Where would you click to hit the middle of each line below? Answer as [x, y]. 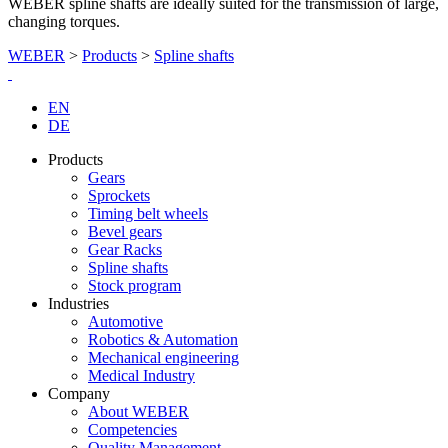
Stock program [134, 285]
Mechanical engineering [163, 357]
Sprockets [119, 195]
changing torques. [64, 21]
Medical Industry [141, 375]
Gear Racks [125, 249]
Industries [78, 303]
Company [79, 393]
